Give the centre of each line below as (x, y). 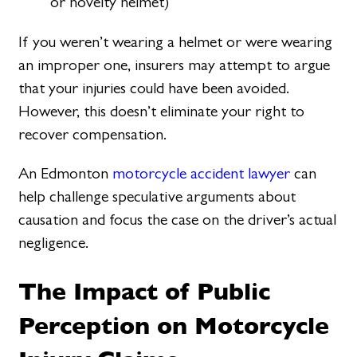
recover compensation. (95, 134)
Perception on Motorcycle (174, 325)
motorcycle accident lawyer (202, 173)
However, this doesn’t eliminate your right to (162, 111)
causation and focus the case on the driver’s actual (178, 219)
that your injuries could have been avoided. (154, 88)
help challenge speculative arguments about (157, 196)
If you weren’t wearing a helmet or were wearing (176, 41)
